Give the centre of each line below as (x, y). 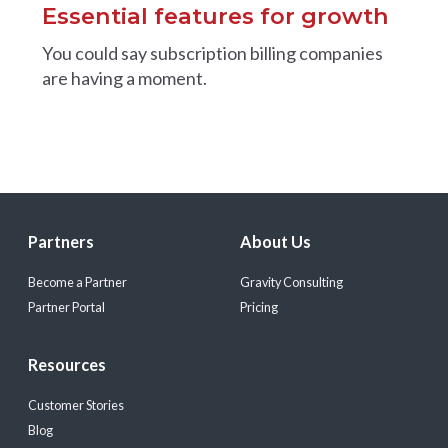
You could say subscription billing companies (212, 52)
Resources (66, 365)
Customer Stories (75, 406)
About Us (275, 242)
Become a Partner (77, 283)
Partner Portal (66, 308)
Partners (60, 242)
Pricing (258, 308)
